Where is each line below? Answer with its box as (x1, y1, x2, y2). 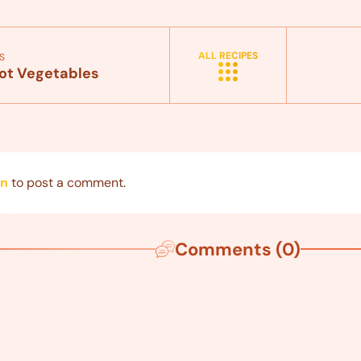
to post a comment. (7, 173, 126, 191)
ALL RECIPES (197, 48, 258, 62)
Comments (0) (174, 237, 301, 261)
